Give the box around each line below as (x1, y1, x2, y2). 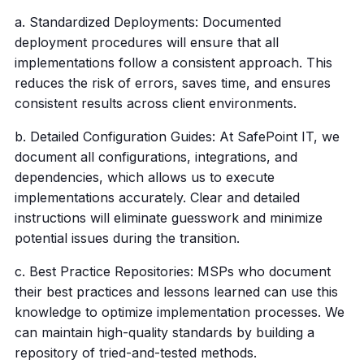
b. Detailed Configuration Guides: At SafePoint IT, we (14, 128, 340, 145)
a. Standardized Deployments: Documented (14, 14, 281, 30)
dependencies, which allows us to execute (14, 169, 275, 185)
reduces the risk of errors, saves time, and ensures (14, 75, 331, 91)
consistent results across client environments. (14, 95, 297, 111)
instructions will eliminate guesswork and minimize (14, 210, 323, 226)
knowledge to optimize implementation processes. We (14, 304, 344, 320)
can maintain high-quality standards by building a (14, 324, 314, 340)
